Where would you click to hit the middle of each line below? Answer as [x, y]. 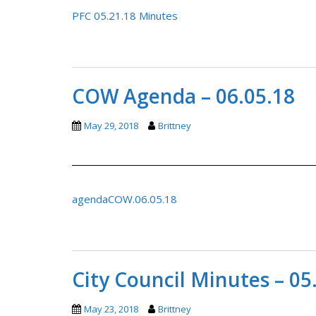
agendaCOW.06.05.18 [124, 199]
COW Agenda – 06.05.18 [183, 96]
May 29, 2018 [111, 125]
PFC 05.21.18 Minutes [125, 15]
